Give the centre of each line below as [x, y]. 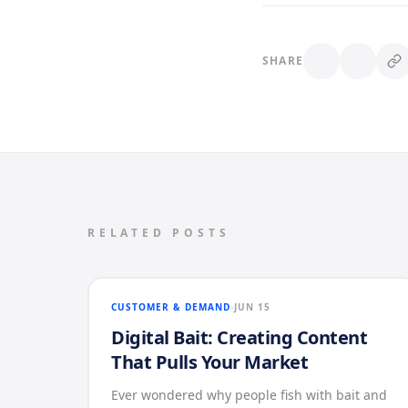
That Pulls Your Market [209, 362]
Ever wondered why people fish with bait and [249, 395]
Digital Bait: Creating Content [239, 337]
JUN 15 [252, 307]
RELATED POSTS [159, 233]
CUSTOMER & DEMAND [171, 307]
